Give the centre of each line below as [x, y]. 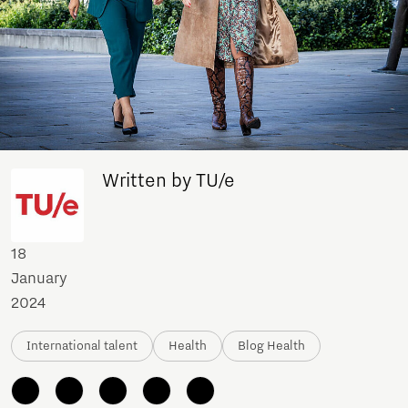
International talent [82, 346]
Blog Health [271, 346]
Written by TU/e [168, 182]
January [39, 278]
